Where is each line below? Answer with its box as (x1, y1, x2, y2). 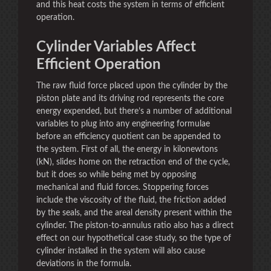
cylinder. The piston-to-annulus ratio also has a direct (36, 221, 233, 230)
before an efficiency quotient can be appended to (36, 132, 221, 141)
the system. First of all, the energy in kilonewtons (36, 145, 218, 154)
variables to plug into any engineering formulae (36, 120, 210, 128)
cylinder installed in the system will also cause (36, 247, 205, 255)
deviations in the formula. (36, 260, 131, 268)
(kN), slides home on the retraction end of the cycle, (36, 158, 230, 166)
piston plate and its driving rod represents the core (36, 94, 224, 103)
